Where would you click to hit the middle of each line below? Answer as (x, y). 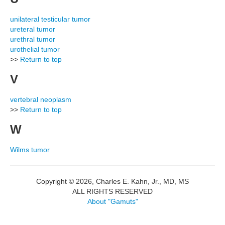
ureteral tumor (33, 29)
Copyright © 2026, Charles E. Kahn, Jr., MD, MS (113, 181)
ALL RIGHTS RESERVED (113, 191)
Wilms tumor (30, 150)
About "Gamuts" (113, 201)
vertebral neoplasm (41, 99)
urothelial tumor (35, 49)
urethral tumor (33, 39)
